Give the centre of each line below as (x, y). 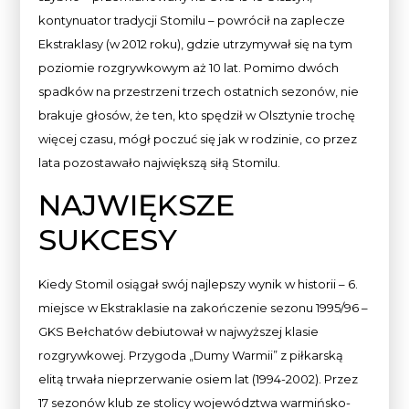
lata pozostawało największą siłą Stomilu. (160, 163)
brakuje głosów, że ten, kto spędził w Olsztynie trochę (197, 115)
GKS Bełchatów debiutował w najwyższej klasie (179, 331)
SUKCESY (108, 239)
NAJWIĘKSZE (137, 204)
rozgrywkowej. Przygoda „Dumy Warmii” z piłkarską (191, 355)
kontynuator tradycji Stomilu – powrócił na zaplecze (192, 21)
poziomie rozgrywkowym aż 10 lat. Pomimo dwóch (189, 68)
